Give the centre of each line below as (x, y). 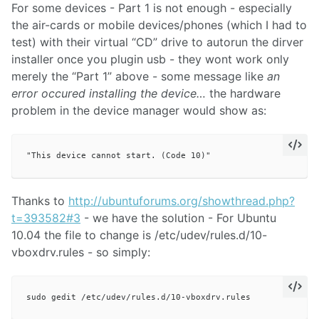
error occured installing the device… (109, 94)
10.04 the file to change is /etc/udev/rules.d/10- (139, 235)
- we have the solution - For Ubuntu (178, 218)
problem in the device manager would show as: (139, 111)
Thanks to (40, 200)
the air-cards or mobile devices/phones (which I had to (159, 25)
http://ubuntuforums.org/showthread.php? (182, 200)
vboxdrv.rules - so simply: (81, 252)
